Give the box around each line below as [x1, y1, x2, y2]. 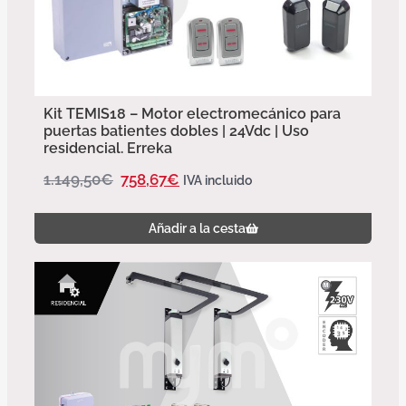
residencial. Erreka [43, 140, 172, 158]
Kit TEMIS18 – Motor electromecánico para [43, 105, 341, 123]
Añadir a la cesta [148, 221, 246, 237]
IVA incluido [183, 173, 252, 188]
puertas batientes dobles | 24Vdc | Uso [43, 122, 309, 140]
